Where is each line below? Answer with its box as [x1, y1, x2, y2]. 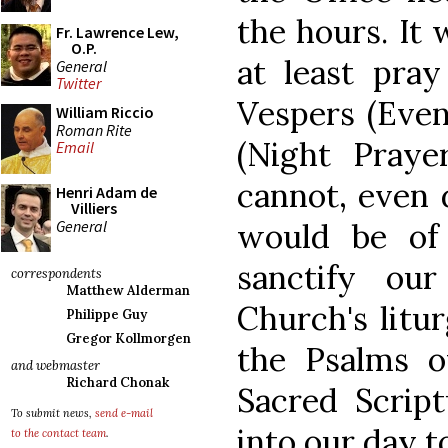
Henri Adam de [56, 182, 157, 202]
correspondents [11, 265, 102, 282]
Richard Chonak [66, 374, 169, 391]
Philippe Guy [66, 306, 147, 323]
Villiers [71, 198, 117, 218]
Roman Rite [56, 119, 132, 140]
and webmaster [11, 357, 100, 374]
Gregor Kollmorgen [66, 330, 191, 347]
